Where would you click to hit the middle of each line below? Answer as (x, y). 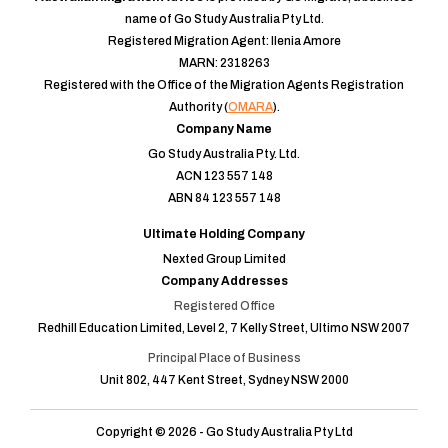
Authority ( (198, 107)
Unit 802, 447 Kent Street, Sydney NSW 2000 (224, 380)
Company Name (224, 129)
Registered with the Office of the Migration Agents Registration (224, 85)
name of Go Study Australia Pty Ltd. (224, 19)
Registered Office (224, 306)
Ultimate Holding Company (224, 234)
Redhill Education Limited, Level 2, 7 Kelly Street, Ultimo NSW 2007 (224, 328)
